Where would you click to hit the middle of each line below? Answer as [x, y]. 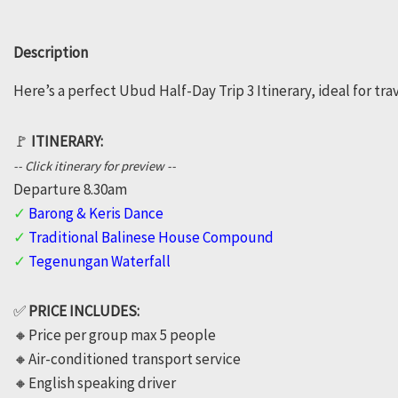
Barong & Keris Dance [96, 213]
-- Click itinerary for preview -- [95, 166]
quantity [64, 131]
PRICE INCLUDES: [84, 311]
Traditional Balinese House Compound [151, 237]
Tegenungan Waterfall [99, 261]
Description [51, 52]
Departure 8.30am [70, 189]
